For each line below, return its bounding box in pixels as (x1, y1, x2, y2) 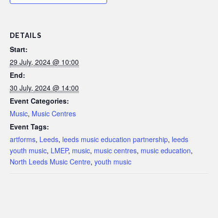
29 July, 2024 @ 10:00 (10, 56, 79, 67)
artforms (10, 134, 36, 144)
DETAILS (10, 31, 42, 39)
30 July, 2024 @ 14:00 (10, 82, 79, 92)
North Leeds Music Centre (10, 156, 91, 166)
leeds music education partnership (62, 134, 168, 144)
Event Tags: (10, 121, 49, 131)
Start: (10, 44, 28, 54)
